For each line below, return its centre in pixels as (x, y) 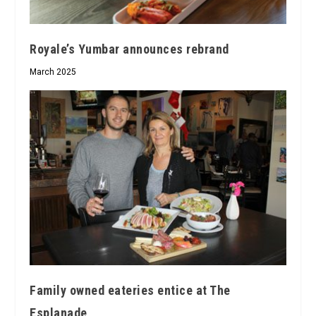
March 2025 (53, 72)
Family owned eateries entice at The (130, 290)
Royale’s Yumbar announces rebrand (129, 49)
